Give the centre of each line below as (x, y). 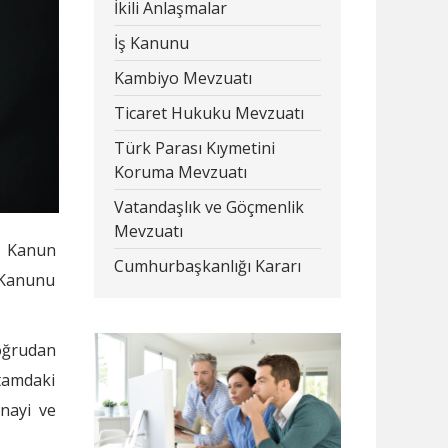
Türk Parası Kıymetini (194, 148)
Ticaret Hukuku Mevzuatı (208, 113)
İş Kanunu (151, 43)
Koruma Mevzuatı (180, 172)
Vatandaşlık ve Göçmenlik (208, 207)
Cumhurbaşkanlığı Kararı (207, 266)
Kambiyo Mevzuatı (182, 78)
